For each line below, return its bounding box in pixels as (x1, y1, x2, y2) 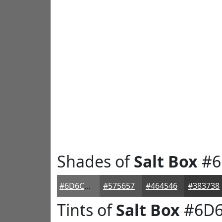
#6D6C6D (84, 180, 91, 191)
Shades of (57, 151, 134, 172)
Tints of (57, 199, 116, 221)
